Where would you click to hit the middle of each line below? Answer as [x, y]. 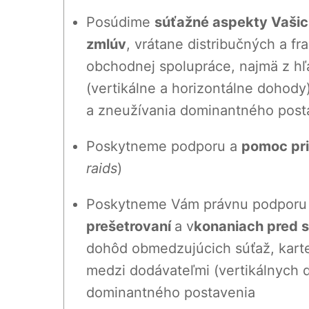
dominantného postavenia [171, 293]
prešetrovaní [130, 227]
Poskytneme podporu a [164, 147]
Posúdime [120, 22]
